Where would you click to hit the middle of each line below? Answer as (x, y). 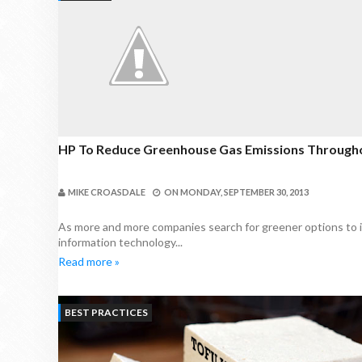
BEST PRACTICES (106, 312)
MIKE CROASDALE (107, 192)
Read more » (89, 261)
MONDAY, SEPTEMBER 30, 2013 (244, 192)
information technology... (120, 242)
